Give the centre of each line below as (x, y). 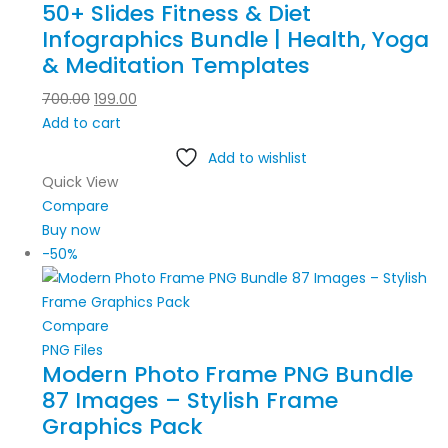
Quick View (80, 182)
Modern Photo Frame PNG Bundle (227, 375)
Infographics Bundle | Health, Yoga (235, 40)
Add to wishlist (257, 158)
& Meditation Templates (176, 66)
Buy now (71, 230)
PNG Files (72, 350)
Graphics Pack (122, 427)
